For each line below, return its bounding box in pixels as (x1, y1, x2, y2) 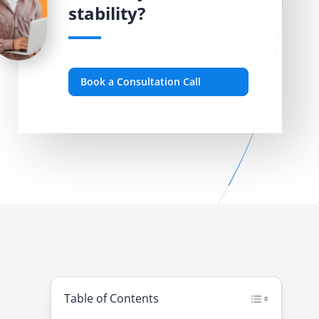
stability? (68, 1, 145, 25)
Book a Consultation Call (80, 75, 201, 89)
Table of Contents (64, 291, 159, 307)
